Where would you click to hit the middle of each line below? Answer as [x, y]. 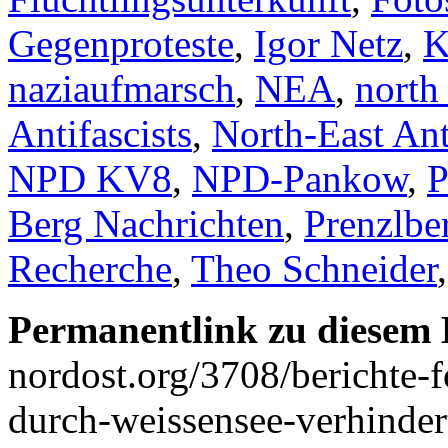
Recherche [90, 268]
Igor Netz [328, 43]
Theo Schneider [314, 268]
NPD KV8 [90, 178]
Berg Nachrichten [146, 223]
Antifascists [100, 133]
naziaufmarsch [121, 88]
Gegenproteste [121, 43]
